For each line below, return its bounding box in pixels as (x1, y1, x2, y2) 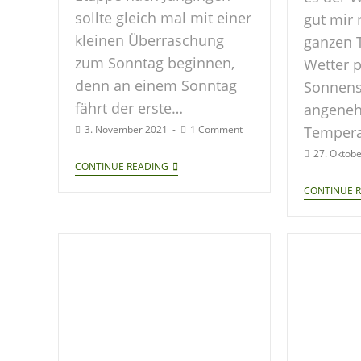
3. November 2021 (85, 122, 168, 137)
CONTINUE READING (75, 160, 168, 174)
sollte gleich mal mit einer (75, 8, 251, 28)
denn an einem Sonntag (75, 76, 237, 96)
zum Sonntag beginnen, (75, 53, 234, 73)
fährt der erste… (75, 98, 183, 118)
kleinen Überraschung (75, 31, 224, 51)
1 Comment (190, 122, 243, 137)
